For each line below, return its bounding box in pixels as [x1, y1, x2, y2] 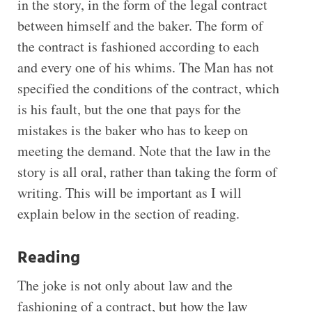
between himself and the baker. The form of [17, 15, 263, 35]
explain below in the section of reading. [17, 203, 240, 223]
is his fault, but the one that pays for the [17, 99, 241, 118]
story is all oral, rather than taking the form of [17, 162, 277, 181]
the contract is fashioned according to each [17, 36, 259, 56]
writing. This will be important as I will [17, 182, 242, 202]
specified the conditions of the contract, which [17, 78, 279, 97]
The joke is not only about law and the [17, 275, 233, 295]
